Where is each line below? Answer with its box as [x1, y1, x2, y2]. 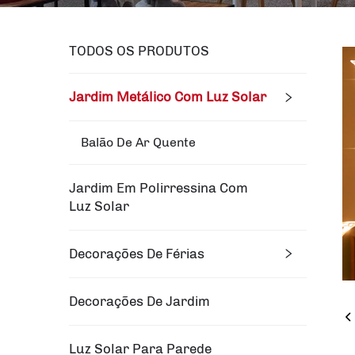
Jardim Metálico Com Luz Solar [69, 88, 266, 105]
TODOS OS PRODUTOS [69, 42, 209, 59]
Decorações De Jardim [69, 292, 210, 309]
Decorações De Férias [69, 245, 204, 261]
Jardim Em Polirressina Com [69, 179, 248, 196]
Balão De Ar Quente [81, 134, 196, 150]
